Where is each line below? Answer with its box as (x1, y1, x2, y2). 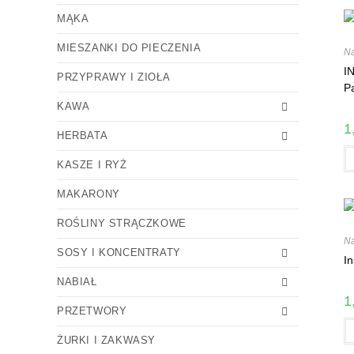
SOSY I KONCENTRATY (57, 247, 181, 258)
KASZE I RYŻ (57, 159, 127, 171)
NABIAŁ (57, 276, 97, 288)
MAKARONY (57, 188, 120, 200)
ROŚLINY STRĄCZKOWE (57, 217, 186, 229)
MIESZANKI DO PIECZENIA (57, 42, 201, 54)
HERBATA (57, 130, 108, 141)
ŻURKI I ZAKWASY (57, 334, 156, 346)
